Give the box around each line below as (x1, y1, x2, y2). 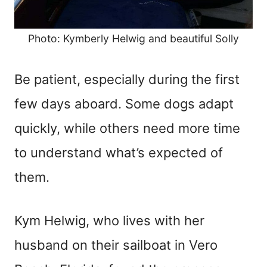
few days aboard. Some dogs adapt (14, 96, 234, 112)
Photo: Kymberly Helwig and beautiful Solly (28, 32, 239, 45)
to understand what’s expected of (14, 145, 223, 161)
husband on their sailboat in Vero (14, 237, 218, 253)
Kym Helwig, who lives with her (14, 213, 204, 229)
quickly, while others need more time (14, 120, 240, 136)
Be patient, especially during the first (14, 72, 240, 88)
